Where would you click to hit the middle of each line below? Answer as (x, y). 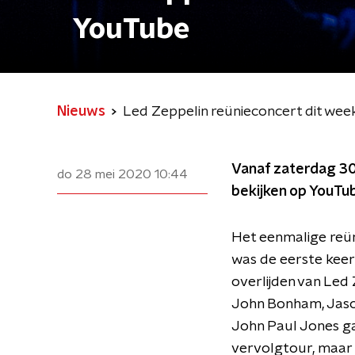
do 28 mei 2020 (104, 174)
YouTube (132, 29)
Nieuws (81, 112)
